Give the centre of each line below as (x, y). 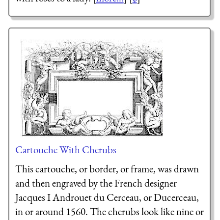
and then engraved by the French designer (96, 183)
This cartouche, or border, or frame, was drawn (107, 169)
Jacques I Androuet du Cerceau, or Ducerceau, (107, 197)
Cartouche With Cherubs (66, 149)
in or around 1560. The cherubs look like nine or (109, 212)
